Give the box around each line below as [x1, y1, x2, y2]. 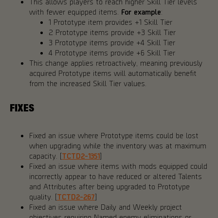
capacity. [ [29, 150, 62, 160]
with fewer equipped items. [29, 6, 121, 16]
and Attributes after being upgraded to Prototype [29, 181, 190, 191]
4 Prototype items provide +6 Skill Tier [49, 47, 175, 57]
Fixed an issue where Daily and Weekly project [29, 201, 182, 211]
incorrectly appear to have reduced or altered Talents [29, 171, 202, 181]
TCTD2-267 [57, 191, 95, 201]
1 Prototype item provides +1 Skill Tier [49, 17, 172, 26]
